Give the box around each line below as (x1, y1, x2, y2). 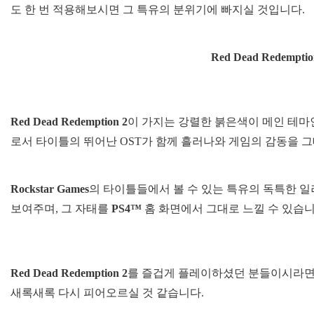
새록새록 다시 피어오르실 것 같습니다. (11, 286, 204, 299)
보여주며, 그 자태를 (11, 202, 111, 214)
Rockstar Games (11, 182, 89, 195)
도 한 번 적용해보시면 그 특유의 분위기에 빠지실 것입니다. (11, 3, 305, 15)
